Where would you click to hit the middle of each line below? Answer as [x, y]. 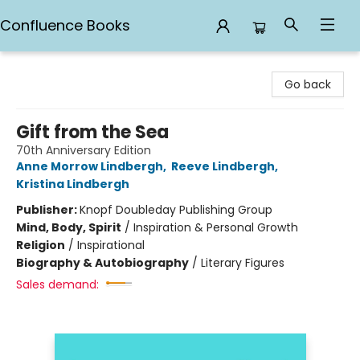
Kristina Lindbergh [73, 184]
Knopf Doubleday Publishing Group [176, 210]
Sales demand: [57, 284]
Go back [308, 84]
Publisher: [48, 210]
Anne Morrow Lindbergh [90, 166]
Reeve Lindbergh [223, 166]
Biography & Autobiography [102, 263]
